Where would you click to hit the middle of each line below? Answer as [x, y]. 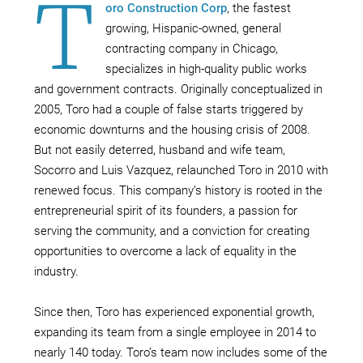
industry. [56, 272]
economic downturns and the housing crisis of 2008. [172, 130]
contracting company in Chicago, [191, 49]
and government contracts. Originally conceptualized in [178, 90]
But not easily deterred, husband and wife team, [160, 150]
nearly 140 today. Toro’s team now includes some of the [181, 353]
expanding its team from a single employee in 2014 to [175, 333]
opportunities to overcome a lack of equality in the [165, 252]
